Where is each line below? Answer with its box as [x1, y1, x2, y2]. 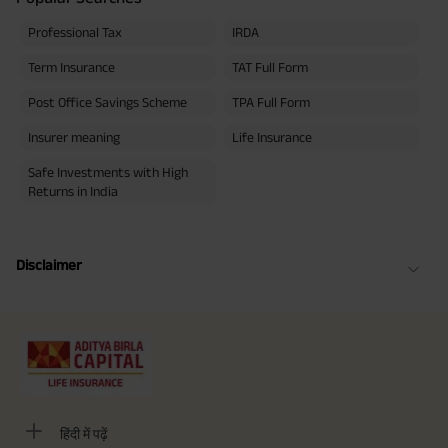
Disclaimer [16, 255, 82, 273]
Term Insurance [28, 58, 115, 75]
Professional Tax [28, 23, 122, 40]
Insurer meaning [28, 128, 120, 145]
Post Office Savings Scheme [28, 93, 187, 110]
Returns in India [28, 182, 118, 199]
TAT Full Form [231, 58, 308, 75]
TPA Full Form [231, 93, 310, 110]
